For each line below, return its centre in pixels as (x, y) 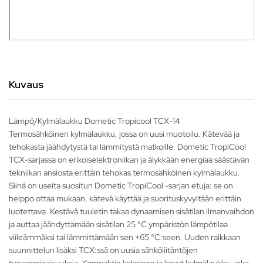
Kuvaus (26, 85)
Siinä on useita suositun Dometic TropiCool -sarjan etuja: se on (121, 186)
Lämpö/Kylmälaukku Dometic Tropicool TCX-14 (95, 121)
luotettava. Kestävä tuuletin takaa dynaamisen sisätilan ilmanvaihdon (131, 212)
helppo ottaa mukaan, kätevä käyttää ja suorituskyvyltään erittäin (125, 199)
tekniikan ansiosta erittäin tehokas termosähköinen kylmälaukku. (124, 173)
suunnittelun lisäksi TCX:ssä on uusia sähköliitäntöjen (103, 250)
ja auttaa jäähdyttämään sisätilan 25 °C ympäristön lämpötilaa (118, 225)
